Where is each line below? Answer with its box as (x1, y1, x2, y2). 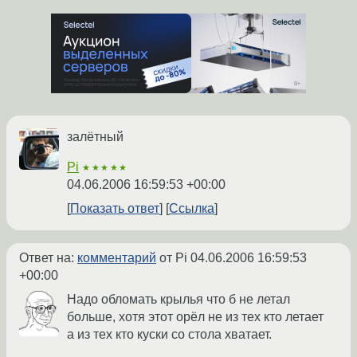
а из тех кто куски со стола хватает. (67, 328, 272, 342)
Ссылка (169, 202, 214, 216)
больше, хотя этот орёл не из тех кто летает (67, 310, 324, 324)
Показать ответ (70, 202, 159, 216)
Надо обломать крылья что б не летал (67, 292, 290, 307)
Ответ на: (19, 251, 77, 265)
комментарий (77, 251, 156, 265)
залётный (67, 130, 124, 144)
